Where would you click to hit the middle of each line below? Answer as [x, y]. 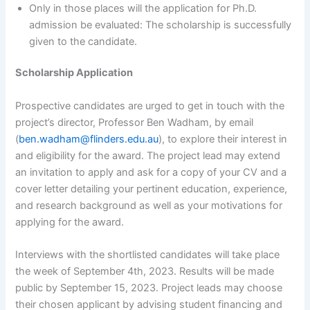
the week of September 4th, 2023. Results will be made [145, 272]
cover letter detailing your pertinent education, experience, [152, 189]
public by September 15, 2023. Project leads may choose [149, 288]
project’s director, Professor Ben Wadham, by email [135, 122]
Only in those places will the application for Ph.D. [143, 8]
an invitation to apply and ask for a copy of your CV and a [151, 172]
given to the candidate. [85, 41]
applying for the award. [70, 222]
